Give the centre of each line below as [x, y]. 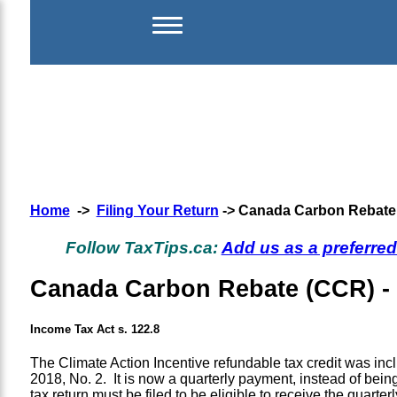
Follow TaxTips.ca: [143, 247]
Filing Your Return [157, 211]
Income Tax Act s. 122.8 [94, 329]
